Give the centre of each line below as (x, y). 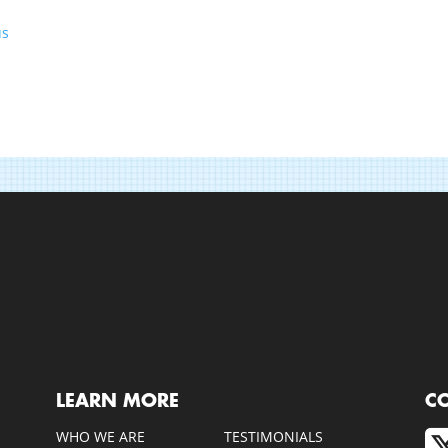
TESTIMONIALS (273, 436)
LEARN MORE (117, 400)
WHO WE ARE (100, 436)
